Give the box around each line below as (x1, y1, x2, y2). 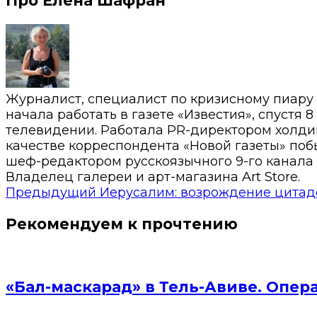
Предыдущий (6, 184, 96, 200)
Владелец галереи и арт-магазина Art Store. (6, 168, 300, 185)
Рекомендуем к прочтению (6, 214, 238, 233)
